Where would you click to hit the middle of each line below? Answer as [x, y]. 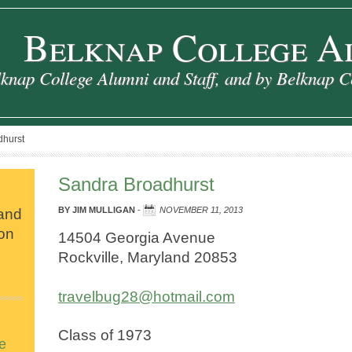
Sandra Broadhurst [136, 184]
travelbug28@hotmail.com [147, 296]
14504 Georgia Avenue [137, 237]
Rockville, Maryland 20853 [148, 257]
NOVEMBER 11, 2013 [201, 210]
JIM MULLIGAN [104, 210]
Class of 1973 [105, 335]
